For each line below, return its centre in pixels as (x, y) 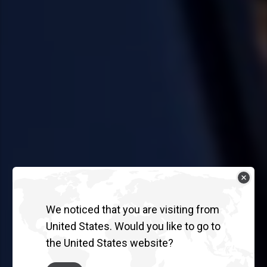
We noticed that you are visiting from (133, 209)
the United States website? (110, 243)
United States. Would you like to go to (133, 226)
